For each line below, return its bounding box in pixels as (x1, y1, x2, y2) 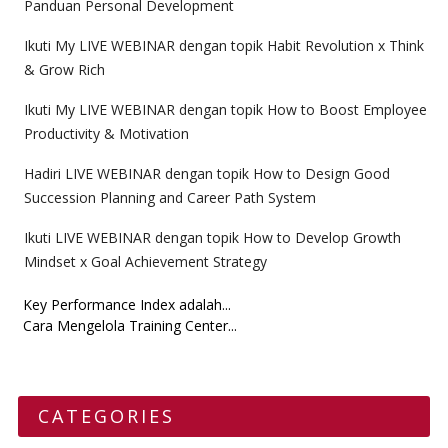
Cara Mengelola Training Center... (22, 316, 237, 336)
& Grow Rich (23, 60, 105, 80)
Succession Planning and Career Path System (23, 188, 316, 208)
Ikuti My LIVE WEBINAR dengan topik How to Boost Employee (23, 100, 427, 120)
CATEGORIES (37, 404, 175, 429)
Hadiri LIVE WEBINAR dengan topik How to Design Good (23, 164, 390, 184)
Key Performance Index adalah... (22, 295, 231, 315)
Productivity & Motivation (23, 124, 189, 144)
